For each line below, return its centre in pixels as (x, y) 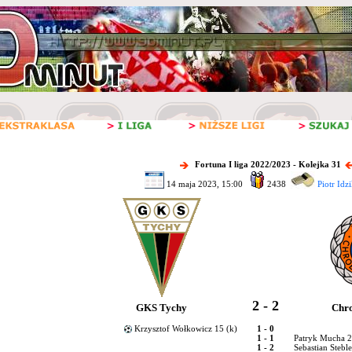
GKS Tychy (161, 308)
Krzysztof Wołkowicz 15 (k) (189, 328)
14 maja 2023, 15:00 (205, 184)
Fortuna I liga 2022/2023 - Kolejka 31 (268, 165)
